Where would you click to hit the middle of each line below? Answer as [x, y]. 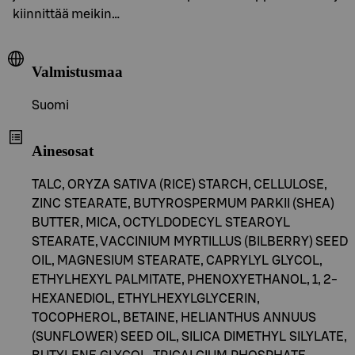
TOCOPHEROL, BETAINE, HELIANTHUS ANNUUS [174, 317]
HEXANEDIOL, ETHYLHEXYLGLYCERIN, [146, 298]
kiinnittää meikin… [66, 14]
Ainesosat [63, 151]
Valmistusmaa [77, 72]
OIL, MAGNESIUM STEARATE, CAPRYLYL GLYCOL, [177, 260]
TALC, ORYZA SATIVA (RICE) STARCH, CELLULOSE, [179, 184]
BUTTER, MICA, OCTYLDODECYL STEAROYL [161, 222]
